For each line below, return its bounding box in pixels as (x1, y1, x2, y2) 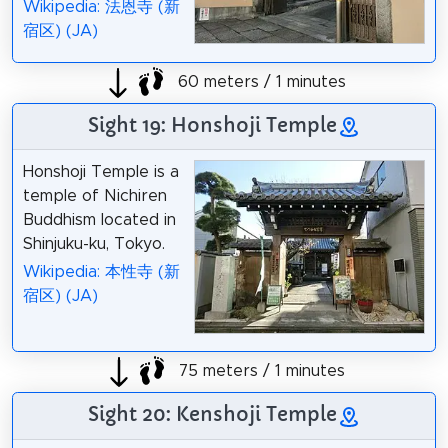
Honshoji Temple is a (22, 163, 179, 180)
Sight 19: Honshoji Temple (87, 112, 337, 137)
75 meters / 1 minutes (173, 363, 345, 380)
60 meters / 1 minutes (172, 74, 346, 91)
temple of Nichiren (22, 187, 167, 204)
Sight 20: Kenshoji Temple (87, 402, 337, 427)
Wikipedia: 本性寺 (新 (22, 264, 180, 281)
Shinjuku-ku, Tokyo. (22, 235, 165, 252)
